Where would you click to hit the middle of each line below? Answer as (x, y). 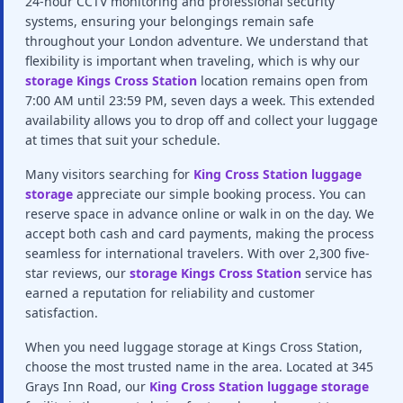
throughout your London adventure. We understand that (197, 41)
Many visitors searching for (107, 174)
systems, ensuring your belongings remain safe (170, 21)
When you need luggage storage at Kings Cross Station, (194, 347)
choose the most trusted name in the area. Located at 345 (199, 367)
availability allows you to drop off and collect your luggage (201, 120)
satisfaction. (62, 313)
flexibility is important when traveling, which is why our (193, 61)
